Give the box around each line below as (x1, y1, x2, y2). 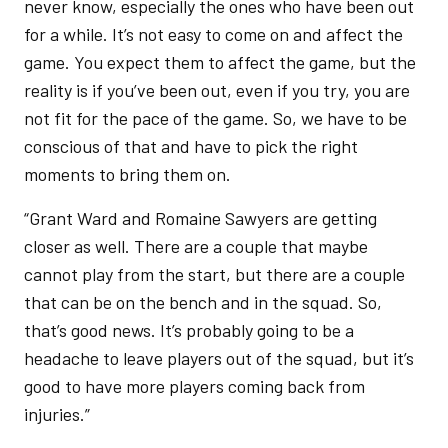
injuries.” (24, 403, 94, 425)
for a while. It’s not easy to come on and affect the (24, 23, 403, 45)
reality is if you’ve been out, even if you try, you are (24, 79, 410, 101)
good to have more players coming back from (24, 375, 365, 397)
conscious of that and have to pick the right (24, 135, 358, 157)
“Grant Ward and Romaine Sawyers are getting (24, 207, 377, 229)
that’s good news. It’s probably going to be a (24, 319, 354, 341)
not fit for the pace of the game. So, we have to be (24, 107, 407, 129)
